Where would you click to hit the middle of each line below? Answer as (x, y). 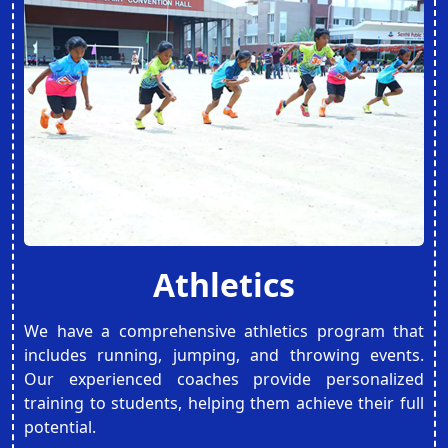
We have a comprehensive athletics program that (224, 331)
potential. (60, 427)
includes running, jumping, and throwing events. (224, 355)
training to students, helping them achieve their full (224, 403)
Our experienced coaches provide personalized (224, 379)
